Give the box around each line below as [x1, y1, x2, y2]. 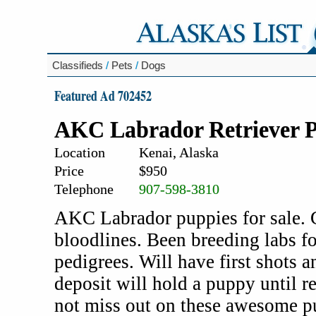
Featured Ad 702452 [54, 85, 152, 105]
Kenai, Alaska [139, 145, 219, 160]
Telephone [54, 181, 114, 197]
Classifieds [52, 59, 103, 71]
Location [54, 145, 105, 160]
